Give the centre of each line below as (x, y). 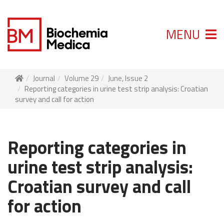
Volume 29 (81, 78)
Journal (44, 78)
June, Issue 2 (128, 78)
